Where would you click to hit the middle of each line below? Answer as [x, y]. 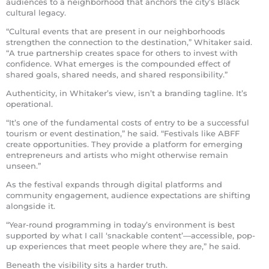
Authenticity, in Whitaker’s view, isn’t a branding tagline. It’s [127, 93]
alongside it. [31, 206]
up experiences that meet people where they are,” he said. [123, 246]
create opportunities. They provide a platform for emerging [124, 144]
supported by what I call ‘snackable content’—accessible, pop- [131, 235]
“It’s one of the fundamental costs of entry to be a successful [128, 122]
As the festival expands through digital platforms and [114, 184]
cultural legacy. [36, 12]
